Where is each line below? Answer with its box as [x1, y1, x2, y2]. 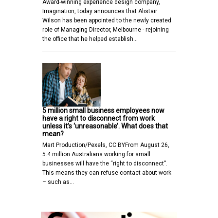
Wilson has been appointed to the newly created [42, 17, 171, 24]
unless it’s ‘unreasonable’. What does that [42, 122, 168, 130]
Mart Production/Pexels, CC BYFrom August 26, [42, 141, 169, 148]
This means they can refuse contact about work [42, 169, 171, 176]
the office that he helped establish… [42, 35, 138, 42]
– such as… [42, 178, 74, 185]
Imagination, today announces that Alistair [42, 7, 157, 15]
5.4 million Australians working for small [42, 150, 150, 158]
